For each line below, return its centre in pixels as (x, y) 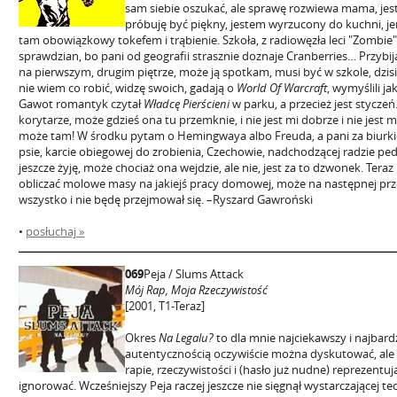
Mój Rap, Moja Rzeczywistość (196, 290)
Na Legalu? (186, 338)
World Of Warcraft (282, 88)
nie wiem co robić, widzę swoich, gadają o (128, 88)
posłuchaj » (55, 231)
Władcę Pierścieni (187, 104)
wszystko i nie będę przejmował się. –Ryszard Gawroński (166, 199)
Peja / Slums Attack (194, 274)
